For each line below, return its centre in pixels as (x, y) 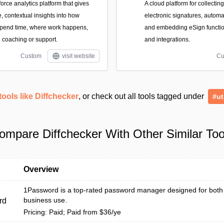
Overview (41, 169)
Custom (31, 56)
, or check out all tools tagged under (142, 96)
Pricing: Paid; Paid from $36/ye (72, 212)
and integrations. (167, 39)
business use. (45, 200)
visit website (78, 56)
